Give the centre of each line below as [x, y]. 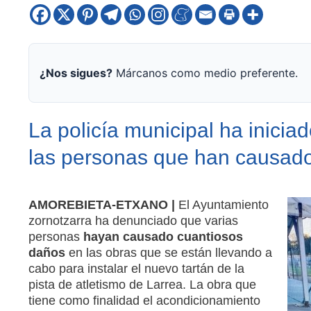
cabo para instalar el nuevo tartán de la [136, 268]
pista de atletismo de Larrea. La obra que [142, 284]
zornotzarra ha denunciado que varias [133, 220]
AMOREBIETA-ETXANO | [101, 204]
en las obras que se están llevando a [168, 252]
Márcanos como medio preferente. [205, 73]
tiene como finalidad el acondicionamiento [144, 300]
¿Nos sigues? [76, 73]
